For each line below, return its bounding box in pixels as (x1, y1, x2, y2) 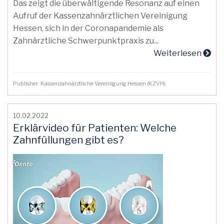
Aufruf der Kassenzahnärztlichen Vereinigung (13, 11, 187, 20)
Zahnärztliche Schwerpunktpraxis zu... (13, 36, 158, 45)
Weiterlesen (153, 48, 203, 58)
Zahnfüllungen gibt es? (13, 133, 124, 146)
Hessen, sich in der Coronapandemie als (13, 23, 163, 33)
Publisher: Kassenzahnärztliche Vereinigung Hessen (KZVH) (13, 80, 167, 87)
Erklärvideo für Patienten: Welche (13, 121, 176, 134)
